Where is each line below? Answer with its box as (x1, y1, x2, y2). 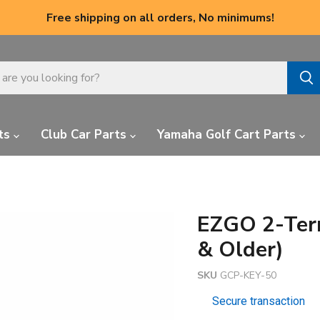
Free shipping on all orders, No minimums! (46, 10, 274, 26)
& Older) (196, 234, 284, 264)
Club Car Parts (40, 126, 130, 143)
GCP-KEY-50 (219, 269, 276, 282)
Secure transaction (211, 294, 305, 308)
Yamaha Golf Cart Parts (156, 126, 299, 143)
